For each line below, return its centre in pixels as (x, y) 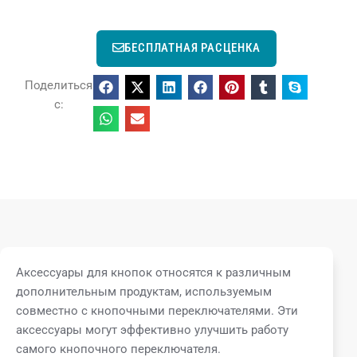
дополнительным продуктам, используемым (144, 291)
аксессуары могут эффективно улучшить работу (152, 330)
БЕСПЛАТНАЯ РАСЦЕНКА (192, 47)
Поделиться (59, 86)
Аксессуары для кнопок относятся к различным (153, 272)
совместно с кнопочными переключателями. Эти (157, 310)
